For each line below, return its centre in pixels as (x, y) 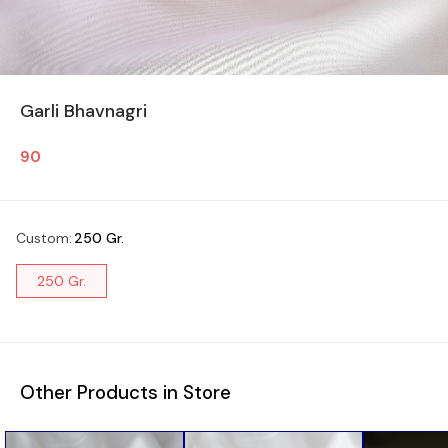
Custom (42, 237)
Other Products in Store (125, 392)
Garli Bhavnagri (83, 110)
